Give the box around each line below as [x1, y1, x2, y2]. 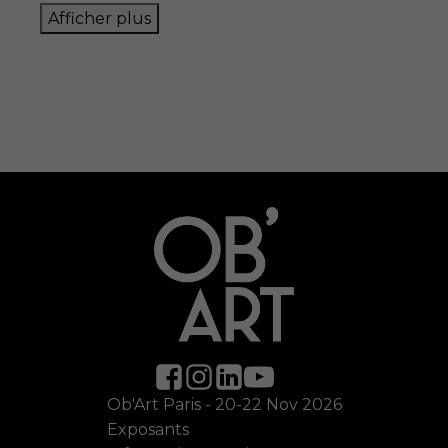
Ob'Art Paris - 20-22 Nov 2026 [106, 395, 342, 415]
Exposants [106, 420, 189, 440]
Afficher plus [48, 9, 151, 28]
